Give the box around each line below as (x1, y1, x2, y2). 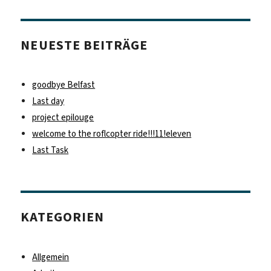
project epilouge (32, 111, 94, 124)
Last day (32, 95, 65, 108)
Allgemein (32, 250, 70, 263)
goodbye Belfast (32, 79, 96, 91)
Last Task (32, 144, 69, 157)
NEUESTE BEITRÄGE (21, 36, 148, 54)
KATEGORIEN (21, 208, 104, 226)
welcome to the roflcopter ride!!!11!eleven (32, 128, 192, 140)
